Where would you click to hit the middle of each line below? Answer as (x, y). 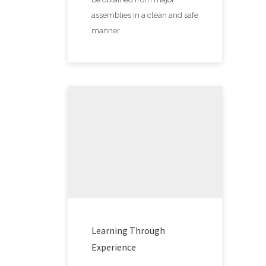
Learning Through (128, 230)
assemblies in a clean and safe (145, 15)
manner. (106, 30)
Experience (114, 247)
